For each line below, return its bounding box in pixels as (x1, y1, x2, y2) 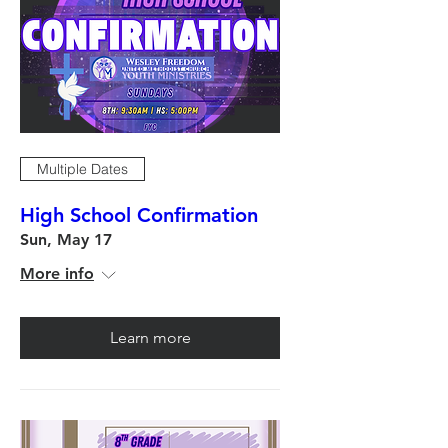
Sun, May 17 (20, 230, 112, 249)
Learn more (109, 328, 191, 347)
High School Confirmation (20, 203, 258, 227)
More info (20, 264, 94, 283)
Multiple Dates (37, 159, 128, 178)
